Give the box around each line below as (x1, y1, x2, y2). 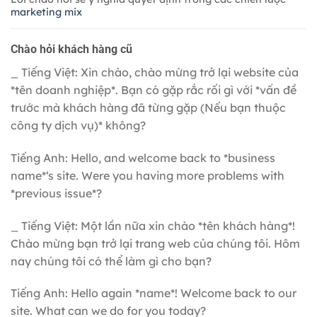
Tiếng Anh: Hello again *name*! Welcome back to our (11, 286, 296, 301)
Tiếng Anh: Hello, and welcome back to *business (11, 150, 275, 165)
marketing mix (11, 6, 82, 19)
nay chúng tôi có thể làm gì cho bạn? (11, 253, 212, 268)
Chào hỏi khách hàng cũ (11, 42, 132, 57)
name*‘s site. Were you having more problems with (11, 168, 284, 183)
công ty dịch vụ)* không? (11, 118, 146, 133)
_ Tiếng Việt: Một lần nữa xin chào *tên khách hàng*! (11, 218, 295, 233)
